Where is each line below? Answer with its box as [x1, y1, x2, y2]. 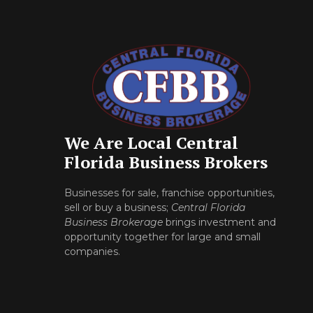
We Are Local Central [64, 131, 238, 154]
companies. [64, 245, 123, 259]
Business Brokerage [64, 216, 163, 229]
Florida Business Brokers [64, 151, 268, 174]
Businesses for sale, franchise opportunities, [64, 187, 275, 200]
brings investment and [163, 216, 276, 229]
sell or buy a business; [64, 201, 171, 214]
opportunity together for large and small [64, 231, 261, 244]
